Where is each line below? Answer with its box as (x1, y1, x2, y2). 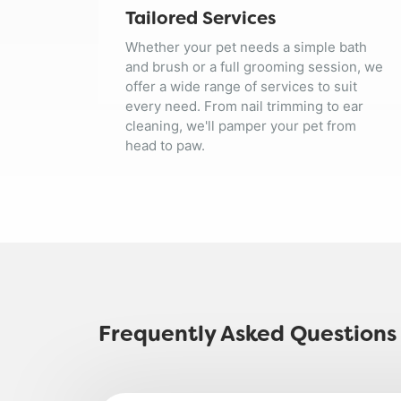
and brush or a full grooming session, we (124, 58, 383, 76)
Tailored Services (124, 12, 276, 29)
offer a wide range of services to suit (124, 78, 357, 96)
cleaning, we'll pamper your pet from (124, 117, 356, 135)
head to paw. (124, 137, 205, 155)
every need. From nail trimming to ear (124, 98, 363, 115)
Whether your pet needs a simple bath (124, 38, 367, 56)
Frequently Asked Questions (98, 326, 397, 346)
